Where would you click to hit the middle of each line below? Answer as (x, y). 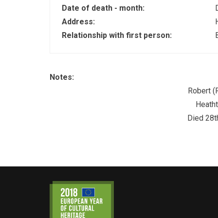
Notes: (63, 77)
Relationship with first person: (118, 35)
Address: (79, 21)
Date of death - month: (104, 8)
